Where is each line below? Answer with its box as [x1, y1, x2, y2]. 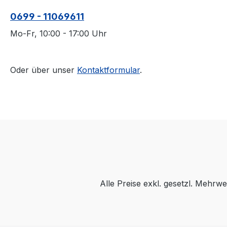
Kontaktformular [77, 65, 140, 75]
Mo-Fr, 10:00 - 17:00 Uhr [10, 28, 107, 39]
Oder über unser [10, 65, 77, 75]
